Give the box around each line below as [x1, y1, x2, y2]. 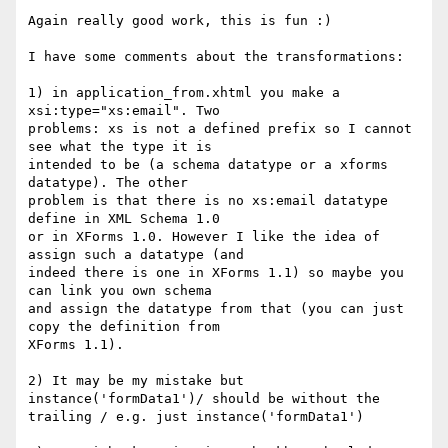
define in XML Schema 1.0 [28, 211, 228, 227]
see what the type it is [28, 139, 220, 155]
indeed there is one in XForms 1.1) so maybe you [28, 265, 404, 281]
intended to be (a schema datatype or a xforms [28, 157, 388, 173]
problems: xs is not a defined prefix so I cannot [28, 121, 412, 137]
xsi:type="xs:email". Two [28, 103, 228, 119]
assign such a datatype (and [28, 247, 252, 263]
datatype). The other [28, 175, 196, 191]
